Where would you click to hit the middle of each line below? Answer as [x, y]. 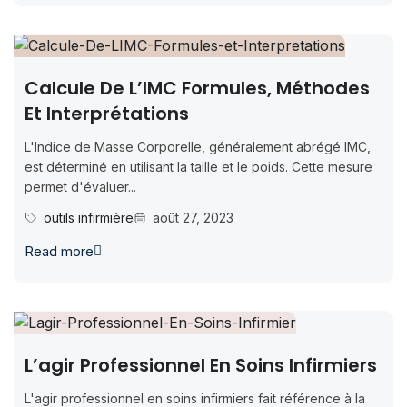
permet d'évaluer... [80, 187]
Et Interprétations [107, 114]
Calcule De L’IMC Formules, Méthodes [197, 88]
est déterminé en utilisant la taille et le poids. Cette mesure [199, 167]
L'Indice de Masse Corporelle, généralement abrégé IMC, [198, 147]
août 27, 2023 [193, 218]
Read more [59, 251]
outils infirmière [89, 218]
